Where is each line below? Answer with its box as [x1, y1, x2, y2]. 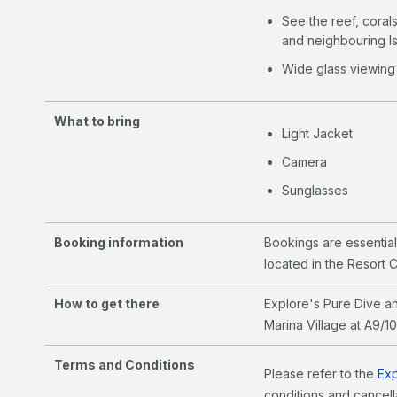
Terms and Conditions [53, 356, 195, 372]
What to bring [53, 113, 140, 128]
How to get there [53, 295, 160, 311]
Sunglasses [282, 182, 349, 198]
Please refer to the [264, 365, 378, 381]
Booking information [53, 234, 183, 250]
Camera [282, 153, 328, 169]
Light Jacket [282, 125, 354, 141]
